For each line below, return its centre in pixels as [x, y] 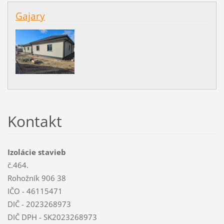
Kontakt [34, 121]
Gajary [30, 16]
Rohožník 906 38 [36, 178]
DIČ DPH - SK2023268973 [52, 217]
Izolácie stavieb [36, 152]
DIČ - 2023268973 [39, 204]
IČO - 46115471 [35, 191]
